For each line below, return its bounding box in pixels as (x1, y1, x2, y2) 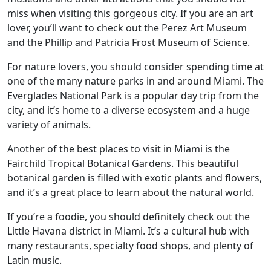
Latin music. (7, 253, 62, 267)
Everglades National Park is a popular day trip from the (7, 89, 259, 102)
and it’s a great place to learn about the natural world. (7, 186, 254, 199)
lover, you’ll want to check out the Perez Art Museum (7, 21, 247, 34)
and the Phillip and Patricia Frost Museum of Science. (7, 36, 250, 49)
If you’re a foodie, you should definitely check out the (7, 210, 250, 223)
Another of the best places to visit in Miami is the (7, 142, 230, 155)
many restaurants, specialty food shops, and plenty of (7, 239, 253, 252)
